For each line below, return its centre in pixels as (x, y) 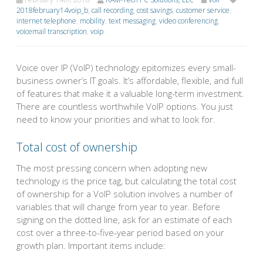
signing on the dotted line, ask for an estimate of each (124, 220)
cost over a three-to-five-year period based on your (120, 233)
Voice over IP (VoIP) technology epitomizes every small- (126, 67)
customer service (203, 10)
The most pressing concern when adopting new (112, 168)
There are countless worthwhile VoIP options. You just (125, 106)
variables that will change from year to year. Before (118, 207)
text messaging (132, 21)
